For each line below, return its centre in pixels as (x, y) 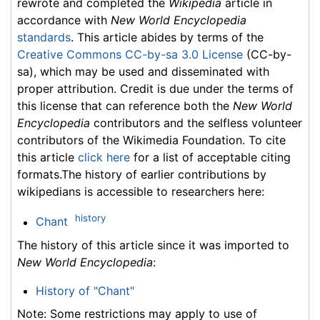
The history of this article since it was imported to (153, 245)
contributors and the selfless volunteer (196, 123)
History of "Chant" (85, 290)
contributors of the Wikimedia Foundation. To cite (151, 140)
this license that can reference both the (125, 106)
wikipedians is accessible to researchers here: (141, 192)
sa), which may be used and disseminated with (143, 72)
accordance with (64, 20)
